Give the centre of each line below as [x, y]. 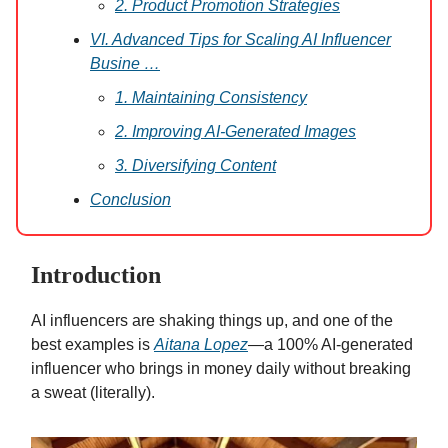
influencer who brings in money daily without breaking [221, 369]
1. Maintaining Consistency [211, 98]
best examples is [92, 345]
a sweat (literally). [93, 393]
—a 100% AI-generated [330, 345]
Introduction [96, 275]
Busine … [125, 64]
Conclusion [130, 200]
